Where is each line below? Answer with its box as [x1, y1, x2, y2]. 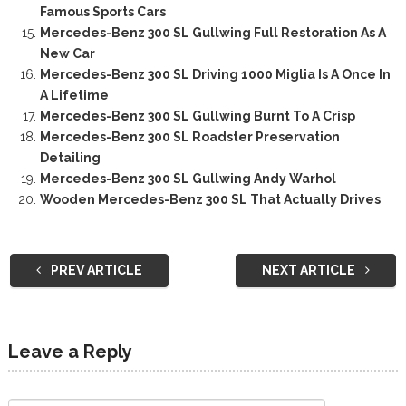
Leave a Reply [7, 341, 132, 362]
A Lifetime [39, 88, 109, 103]
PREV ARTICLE [47, 263, 142, 277]
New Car [39, 46, 95, 62]
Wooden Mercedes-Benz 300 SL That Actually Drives [39, 192, 381, 208]
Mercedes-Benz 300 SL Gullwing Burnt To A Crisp [39, 109, 355, 124]
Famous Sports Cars [39, 5, 166, 20]
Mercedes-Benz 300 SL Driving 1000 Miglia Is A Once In [39, 67, 391, 82]
